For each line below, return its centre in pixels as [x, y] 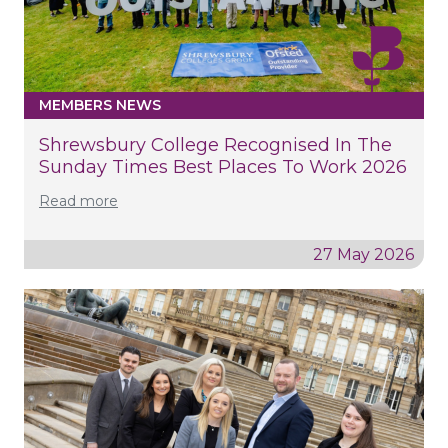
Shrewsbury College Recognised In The [215, 144]
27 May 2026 [363, 254]
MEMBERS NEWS [100, 104]
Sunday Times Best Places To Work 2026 [223, 166]
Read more [78, 200]
